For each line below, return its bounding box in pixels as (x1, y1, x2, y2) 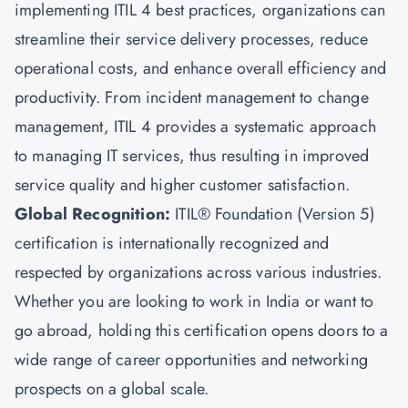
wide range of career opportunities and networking (15, 348, 368, 372)
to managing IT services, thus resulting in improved (15, 144, 370, 168)
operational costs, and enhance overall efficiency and (15, 56, 387, 80)
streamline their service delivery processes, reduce (15, 27, 369, 51)
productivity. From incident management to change (15, 86, 369, 109)
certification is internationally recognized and (15, 231, 330, 255)
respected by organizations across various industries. (15, 260, 382, 284)
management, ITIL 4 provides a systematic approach (15, 115, 376, 138)
